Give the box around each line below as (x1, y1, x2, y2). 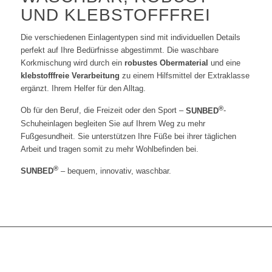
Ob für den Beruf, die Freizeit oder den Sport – (20, 106, 186, 115)
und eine (208, 58, 240, 68)
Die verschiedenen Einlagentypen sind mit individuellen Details (20, 33, 240, 42)
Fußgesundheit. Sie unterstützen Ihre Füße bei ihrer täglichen (20, 131, 236, 141)
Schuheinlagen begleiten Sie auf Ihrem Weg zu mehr (20, 118, 205, 128)
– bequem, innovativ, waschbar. (58, 166, 171, 176)
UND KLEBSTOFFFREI (20, 5, 211, 25)
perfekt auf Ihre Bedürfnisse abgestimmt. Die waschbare (20, 46, 219, 55)
